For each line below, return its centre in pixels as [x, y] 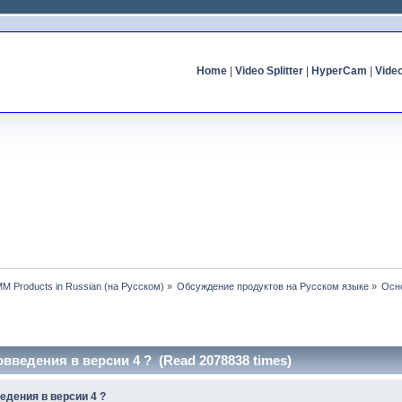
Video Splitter [269, 71]
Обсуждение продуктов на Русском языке [273, 286]
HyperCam [339, 71]
